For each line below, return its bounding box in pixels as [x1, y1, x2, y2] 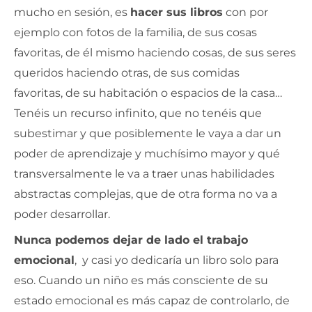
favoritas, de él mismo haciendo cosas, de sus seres [14, 45, 296, 59]
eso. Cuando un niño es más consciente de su [14, 273, 268, 287]
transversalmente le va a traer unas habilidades [14, 166, 274, 180]
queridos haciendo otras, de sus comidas [14, 65, 240, 79]
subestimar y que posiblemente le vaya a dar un [14, 126, 281, 140]
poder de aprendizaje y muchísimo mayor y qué [14, 146, 280, 160]
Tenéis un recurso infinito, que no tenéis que [14, 106, 262, 120]
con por [223, 5, 268, 19]
